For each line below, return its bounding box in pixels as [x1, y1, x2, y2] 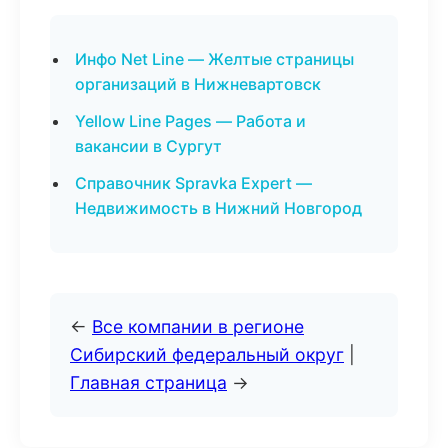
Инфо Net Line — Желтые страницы [75, 49, 354, 69]
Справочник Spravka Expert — [75, 173, 312, 193]
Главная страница [70, 372, 227, 393]
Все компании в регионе [92, 316, 304, 337]
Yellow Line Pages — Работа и [75, 111, 306, 131]
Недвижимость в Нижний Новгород [75, 198, 362, 218]
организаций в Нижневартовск [75, 74, 321, 94]
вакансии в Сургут [75, 136, 222, 156]
